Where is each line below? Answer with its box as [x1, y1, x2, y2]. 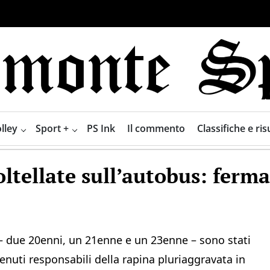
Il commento [127, 121, 185, 135]
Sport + [35, 121, 69, 135]
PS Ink [86, 121, 115, 135]
